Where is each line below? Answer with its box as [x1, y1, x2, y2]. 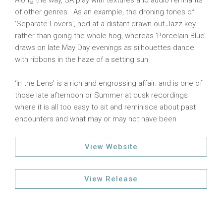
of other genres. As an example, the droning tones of [15, 7, 194, 16]
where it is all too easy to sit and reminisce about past [15, 103, 196, 111]
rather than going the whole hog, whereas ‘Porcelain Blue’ [15, 31, 206, 40]
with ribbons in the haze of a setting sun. [15, 55, 150, 64]
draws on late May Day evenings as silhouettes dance [15, 43, 194, 52]
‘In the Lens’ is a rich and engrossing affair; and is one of [15, 79, 202, 88]
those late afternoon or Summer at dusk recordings [15, 91, 188, 100]
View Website [84, 142, 138, 151]
